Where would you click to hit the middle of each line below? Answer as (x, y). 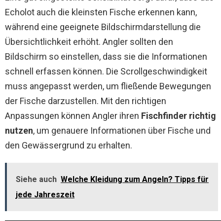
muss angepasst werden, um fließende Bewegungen (108, 86)
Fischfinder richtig (179, 116)
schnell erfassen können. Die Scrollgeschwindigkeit (106, 71)
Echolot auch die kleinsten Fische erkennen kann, (101, 12)
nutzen (19, 130)
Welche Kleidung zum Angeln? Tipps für (135, 179)
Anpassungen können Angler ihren (73, 116)
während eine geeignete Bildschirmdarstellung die (103, 27)
